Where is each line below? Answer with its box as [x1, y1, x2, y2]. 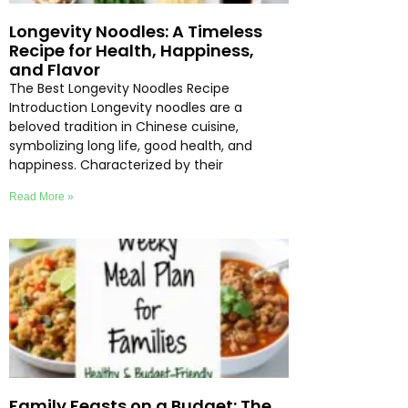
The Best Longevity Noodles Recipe [9, 78, 229, 97]
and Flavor [9, 57, 100, 81]
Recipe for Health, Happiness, [9, 38, 254, 62]
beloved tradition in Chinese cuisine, [9, 117, 239, 136]
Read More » [9, 189, 74, 203]
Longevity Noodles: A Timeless [9, 19, 262, 43]
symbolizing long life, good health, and [9, 136, 252, 155]
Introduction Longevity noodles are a [9, 97, 242, 117]
